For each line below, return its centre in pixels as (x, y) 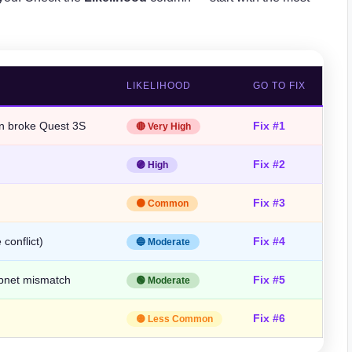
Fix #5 (269, 279)
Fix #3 (269, 202)
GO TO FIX (280, 85)
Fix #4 (269, 241)
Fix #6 (269, 318)
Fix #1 (269, 125)
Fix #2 (269, 164)
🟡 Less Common (175, 319)
